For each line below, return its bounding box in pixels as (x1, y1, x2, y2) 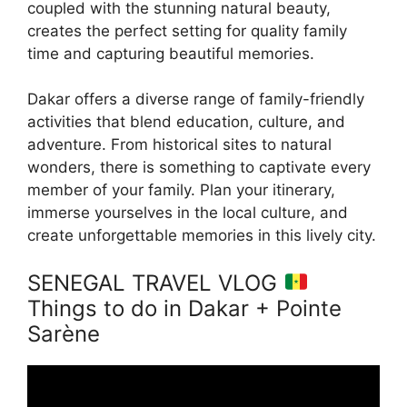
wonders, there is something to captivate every (27, 158, 371, 177)
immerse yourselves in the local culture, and (27, 203, 348, 223)
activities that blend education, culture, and (27, 113, 345, 132)
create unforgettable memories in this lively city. (27, 226, 376, 245)
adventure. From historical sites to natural (27, 135, 332, 154)
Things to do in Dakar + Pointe (27, 294, 342, 322)
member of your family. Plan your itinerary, (27, 181, 335, 200)
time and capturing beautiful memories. (27, 44, 314, 63)
